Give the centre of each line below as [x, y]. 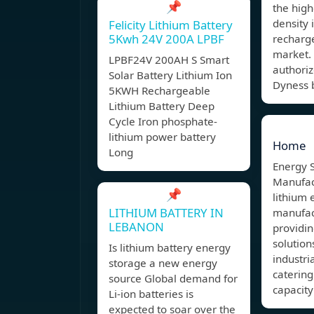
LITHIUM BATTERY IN [166, 213]
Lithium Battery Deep [162, 106]
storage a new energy [163, 263]
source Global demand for [173, 279]
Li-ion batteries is [151, 294]
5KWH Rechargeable [159, 91]
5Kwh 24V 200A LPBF [166, 39]
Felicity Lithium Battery [171, 25]
